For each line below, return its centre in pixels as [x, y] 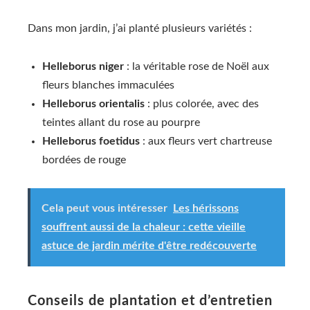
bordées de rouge [84, 159]
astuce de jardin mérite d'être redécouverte [149, 246]
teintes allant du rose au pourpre [121, 122]
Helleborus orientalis [93, 103]
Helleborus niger [83, 66]
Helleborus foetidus [91, 141]
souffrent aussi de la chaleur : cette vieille [144, 227]
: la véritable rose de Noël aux [197, 66]
